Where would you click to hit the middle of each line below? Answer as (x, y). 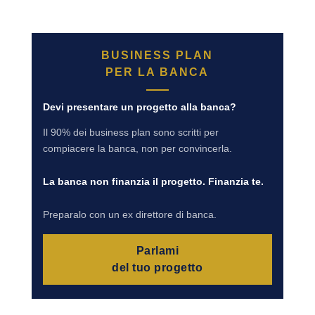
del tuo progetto (157, 267)
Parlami (157, 250)
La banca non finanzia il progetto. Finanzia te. (153, 181)
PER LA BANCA (157, 72)
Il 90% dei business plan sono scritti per (130, 132)
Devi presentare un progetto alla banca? (139, 107)
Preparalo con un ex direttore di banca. (129, 214)
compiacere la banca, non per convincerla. (137, 148)
